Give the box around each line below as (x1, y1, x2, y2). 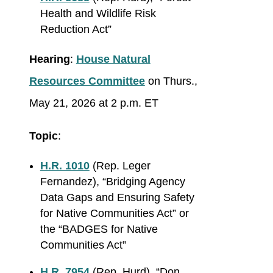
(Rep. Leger (89, 160, 151, 172)
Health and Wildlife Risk (40, 7, 156, 20)
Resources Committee (29, 75, 145, 88)
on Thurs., (147, 75, 197, 88)
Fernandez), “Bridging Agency (40, 175, 185, 188)
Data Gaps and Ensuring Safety (40, 191, 194, 204)
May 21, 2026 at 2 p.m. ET (29, 97, 158, 110)
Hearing (29, 53, 70, 66)
